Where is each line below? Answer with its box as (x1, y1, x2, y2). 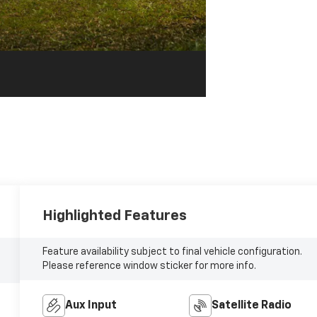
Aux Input (65, 300, 117, 312)
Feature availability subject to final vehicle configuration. (42, 247, 303, 258)
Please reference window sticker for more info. (42, 261, 257, 272)
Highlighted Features (42, 209, 188, 224)
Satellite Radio (211, 300, 292, 312)
